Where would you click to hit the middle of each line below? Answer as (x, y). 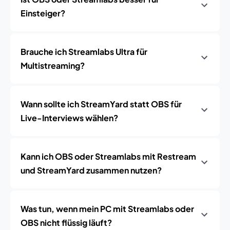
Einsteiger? (43, 13)
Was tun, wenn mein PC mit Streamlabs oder (107, 209)
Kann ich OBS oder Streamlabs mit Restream (108, 156)
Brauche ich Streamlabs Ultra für (84, 52)
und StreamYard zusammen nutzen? (91, 170)
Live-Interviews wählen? (69, 118)
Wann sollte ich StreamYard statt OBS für (101, 104)
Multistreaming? (53, 65)
